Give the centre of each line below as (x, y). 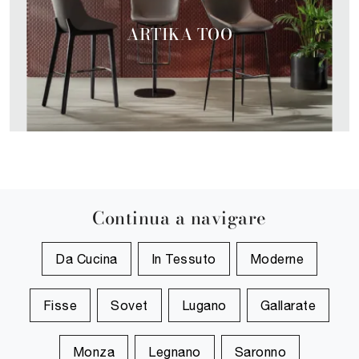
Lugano (204, 306)
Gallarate (288, 306)
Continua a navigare (179, 219)
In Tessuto (184, 259)
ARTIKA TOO (179, 34)
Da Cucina (87, 259)
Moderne (276, 259)
